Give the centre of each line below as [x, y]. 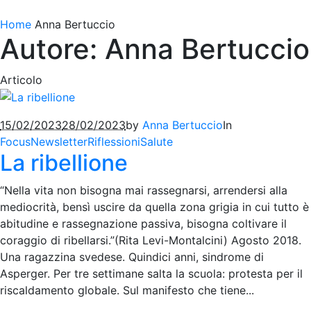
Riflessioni [114, 142]
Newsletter [59, 142]
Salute [157, 142]
